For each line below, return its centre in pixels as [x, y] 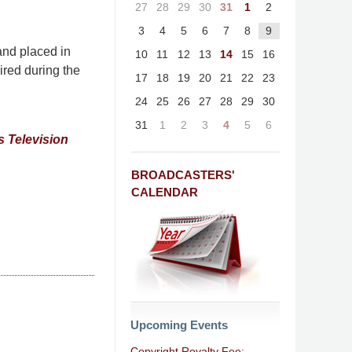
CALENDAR [165, 192]
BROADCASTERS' [183, 175]
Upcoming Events [179, 324]
